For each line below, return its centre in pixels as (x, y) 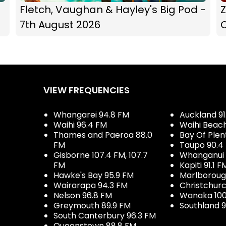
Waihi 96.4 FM (80, 125)
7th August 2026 (60, 24)
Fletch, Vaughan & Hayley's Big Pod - (112, 9)
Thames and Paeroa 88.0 (103, 135)
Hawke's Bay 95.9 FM (94, 175)
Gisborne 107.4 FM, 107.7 (101, 155)
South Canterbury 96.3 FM (105, 215)
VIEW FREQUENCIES (87, 90)
